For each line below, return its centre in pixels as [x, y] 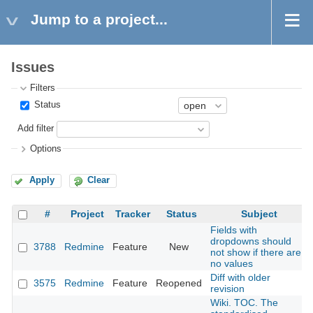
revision [227, 289]
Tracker [133, 214]
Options [46, 148]
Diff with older [240, 278]
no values [232, 264]
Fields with [234, 230]
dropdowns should [251, 241]
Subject [259, 214]
